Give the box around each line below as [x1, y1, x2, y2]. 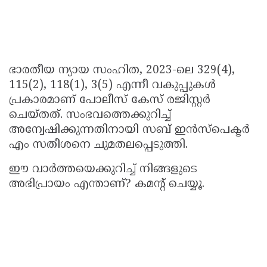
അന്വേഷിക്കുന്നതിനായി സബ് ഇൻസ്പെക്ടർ [9, 123, 250, 138]
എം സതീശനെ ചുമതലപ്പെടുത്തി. [9, 138, 188, 153]
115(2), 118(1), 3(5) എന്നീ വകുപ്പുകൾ [9, 79, 216, 93]
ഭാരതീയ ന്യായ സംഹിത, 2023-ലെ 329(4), [9, 64, 235, 78]
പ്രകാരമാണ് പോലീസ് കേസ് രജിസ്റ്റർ [9, 94, 210, 108]
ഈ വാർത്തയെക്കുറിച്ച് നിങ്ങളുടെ [9, 163, 197, 177]
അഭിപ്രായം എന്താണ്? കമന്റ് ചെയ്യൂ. [9, 178, 204, 192]
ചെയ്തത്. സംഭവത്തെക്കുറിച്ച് [9, 108, 171, 123]
